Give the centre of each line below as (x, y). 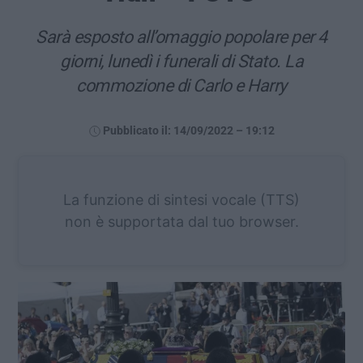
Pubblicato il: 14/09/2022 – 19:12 (188, 130)
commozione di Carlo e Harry (181, 85)
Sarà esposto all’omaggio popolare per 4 (181, 36)
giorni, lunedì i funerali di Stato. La (181, 61)
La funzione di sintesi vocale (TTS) (181, 199)
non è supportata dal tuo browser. (181, 221)
